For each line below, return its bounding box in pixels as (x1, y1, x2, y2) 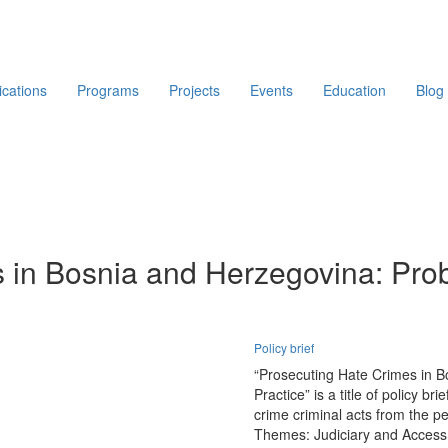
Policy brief (254, 339, 314, 356)
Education (323, 80, 386, 100)
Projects (169, 80, 220, 100)
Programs (77, 80, 139, 100)
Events (250, 80, 293, 100)
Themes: (254, 424, 314, 444)
